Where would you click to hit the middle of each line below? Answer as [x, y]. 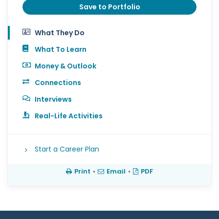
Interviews [53, 99]
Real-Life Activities [69, 116]
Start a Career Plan [67, 149]
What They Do [60, 33]
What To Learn [61, 50]
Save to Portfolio [109, 7]
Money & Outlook [66, 66]
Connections [58, 83]
